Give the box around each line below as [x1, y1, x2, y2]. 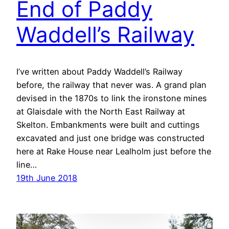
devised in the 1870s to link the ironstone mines [16, 93, 207, 104]
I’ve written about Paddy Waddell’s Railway [16, 66, 182, 77]
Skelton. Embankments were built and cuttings [16, 120, 200, 130]
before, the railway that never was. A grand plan [16, 80, 207, 90]
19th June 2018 [16, 173, 77, 184]
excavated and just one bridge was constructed [16, 133, 204, 144]
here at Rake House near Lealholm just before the [16, 146, 211, 157]
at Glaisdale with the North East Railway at [16, 106, 185, 117]
